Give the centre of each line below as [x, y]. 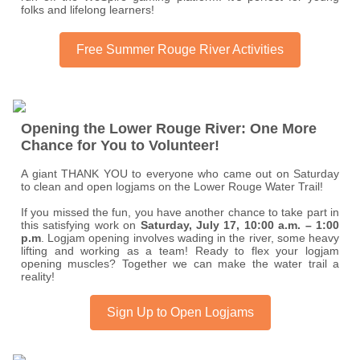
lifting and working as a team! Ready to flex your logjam [180, 251]
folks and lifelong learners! [88, 10]
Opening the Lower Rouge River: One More [169, 129]
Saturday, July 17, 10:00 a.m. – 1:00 [240, 225]
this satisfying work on [81, 225]
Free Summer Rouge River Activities [180, 50]
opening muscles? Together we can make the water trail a [180, 264]
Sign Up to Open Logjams [180, 313]
